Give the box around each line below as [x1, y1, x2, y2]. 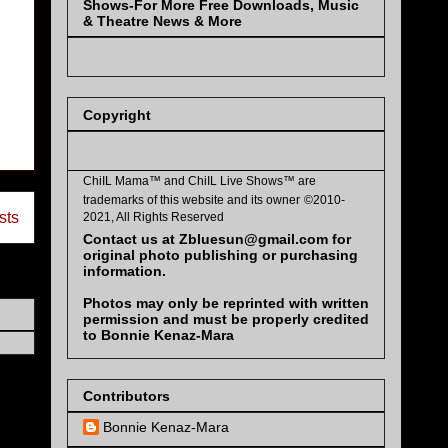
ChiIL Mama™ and [83, 173, 188, 188]
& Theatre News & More [83, 13, 242, 30]
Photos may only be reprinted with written [83, 294, 369, 311]
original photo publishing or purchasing [83, 246, 358, 263]
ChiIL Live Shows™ [188, 173, 298, 188]
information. [83, 262, 166, 279]
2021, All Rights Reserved [83, 209, 224, 224]
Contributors [83, 388, 170, 405]
